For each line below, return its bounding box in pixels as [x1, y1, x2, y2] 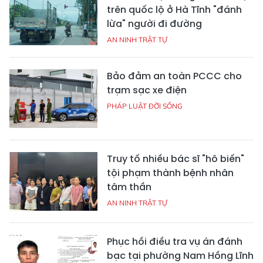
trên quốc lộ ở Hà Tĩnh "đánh [107, 3, 242, 16]
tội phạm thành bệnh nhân [107, 166, 234, 180]
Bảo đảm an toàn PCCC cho [107, 69, 242, 83]
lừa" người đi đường [107, 17, 202, 31]
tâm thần [107, 180, 151, 194]
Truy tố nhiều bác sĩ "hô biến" [107, 152, 244, 166]
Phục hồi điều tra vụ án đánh [107, 235, 242, 248]
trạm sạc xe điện [107, 83, 187, 97]
